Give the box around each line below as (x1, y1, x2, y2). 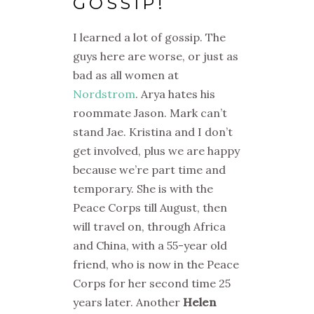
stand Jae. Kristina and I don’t (73, 125, 233, 139)
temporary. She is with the (73, 182, 213, 196)
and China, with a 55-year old (73, 238, 227, 252)
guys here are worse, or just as (73, 49, 238, 63)
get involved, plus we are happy (73, 144, 240, 158)
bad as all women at (73, 68, 179, 82)
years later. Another (73, 295, 183, 309)
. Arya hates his (135, 87, 215, 101)
